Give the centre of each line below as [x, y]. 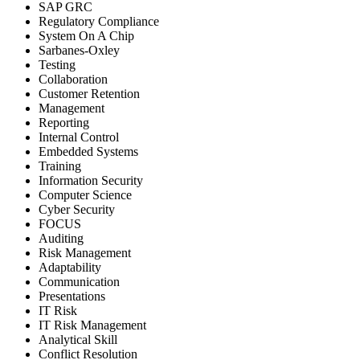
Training [60, 166]
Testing [57, 64]
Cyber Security [77, 209]
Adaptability [70, 267]
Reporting [64, 122]
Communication [79, 281]
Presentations [72, 296]
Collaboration [73, 79]
